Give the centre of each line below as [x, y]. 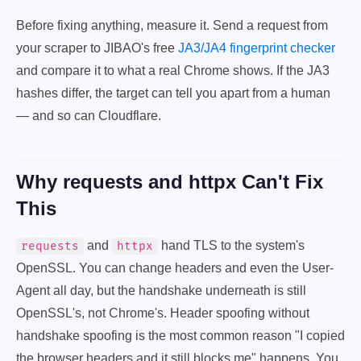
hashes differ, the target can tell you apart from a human [173, 93]
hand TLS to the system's [231, 245]
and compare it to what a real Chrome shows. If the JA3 [173, 71]
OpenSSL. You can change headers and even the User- [175, 268]
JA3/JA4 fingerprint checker [257, 48]
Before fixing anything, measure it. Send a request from [172, 25]
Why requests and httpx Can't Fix [170, 182]
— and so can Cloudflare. [89, 116]
